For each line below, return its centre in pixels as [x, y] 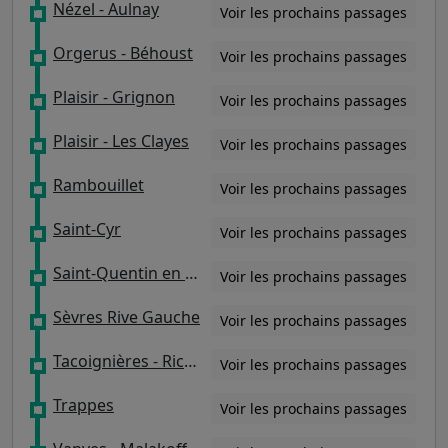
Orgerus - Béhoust [123, 53]
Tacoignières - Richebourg [190, 361]
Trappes [83, 405]
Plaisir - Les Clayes [121, 141]
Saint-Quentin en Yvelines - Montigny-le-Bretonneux [191, 273]
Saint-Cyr [87, 229]
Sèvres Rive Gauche [126, 317]
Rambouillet [98, 185]
